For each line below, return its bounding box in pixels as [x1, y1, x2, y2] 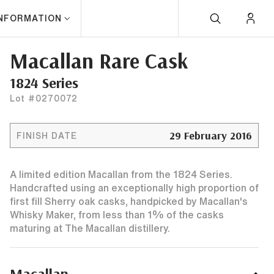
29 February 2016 [169, 128, 252, 143]
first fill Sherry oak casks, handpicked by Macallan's [10, 196, 248, 206]
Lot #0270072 [10, 94, 78, 103]
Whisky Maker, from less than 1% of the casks [10, 210, 224, 220]
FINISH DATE [17, 131, 77, 140]
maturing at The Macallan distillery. [10, 223, 170, 233]
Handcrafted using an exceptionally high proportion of [10, 183, 259, 193]
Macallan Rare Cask [10, 47, 188, 74]
